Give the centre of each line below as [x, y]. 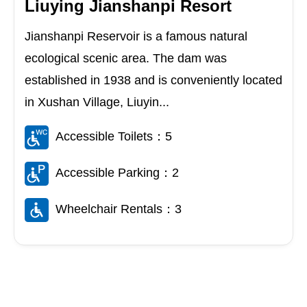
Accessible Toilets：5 [114, 137]
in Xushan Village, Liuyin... [97, 102]
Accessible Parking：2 [117, 173]
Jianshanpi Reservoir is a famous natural [136, 37]
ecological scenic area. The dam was [126, 59]
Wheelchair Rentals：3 [119, 209]
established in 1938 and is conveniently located [153, 81]
